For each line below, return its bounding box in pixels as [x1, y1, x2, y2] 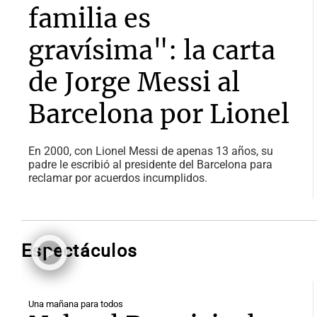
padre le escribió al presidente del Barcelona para [28, 158, 272, 171]
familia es [28, 3, 151, 35]
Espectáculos [21, 241, 138, 261]
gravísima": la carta [28, 35, 275, 67]
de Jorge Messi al [28, 67, 240, 98]
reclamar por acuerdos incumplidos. [28, 171, 207, 185]
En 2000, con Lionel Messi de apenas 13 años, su [28, 144, 273, 158]
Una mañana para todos [28, 299, 123, 309]
